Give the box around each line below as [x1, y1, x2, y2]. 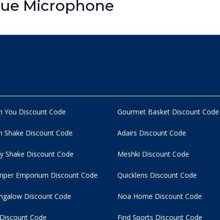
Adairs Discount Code [117, 128, 186, 137]
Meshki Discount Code [117, 149, 189, 159]
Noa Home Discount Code [117, 192, 202, 201]
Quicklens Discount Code [117, 170, 197, 180]
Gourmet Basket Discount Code [117, 107, 219, 116]
